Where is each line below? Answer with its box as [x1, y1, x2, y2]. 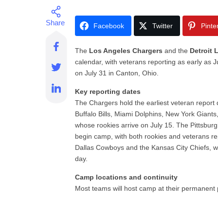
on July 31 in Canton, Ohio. [75, 69, 159, 77]
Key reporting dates [75, 88, 141, 95]
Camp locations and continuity [75, 173, 178, 181]
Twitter [152, 22, 173, 30]
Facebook [93, 22, 125, 30]
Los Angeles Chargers [89, 47, 163, 54]
